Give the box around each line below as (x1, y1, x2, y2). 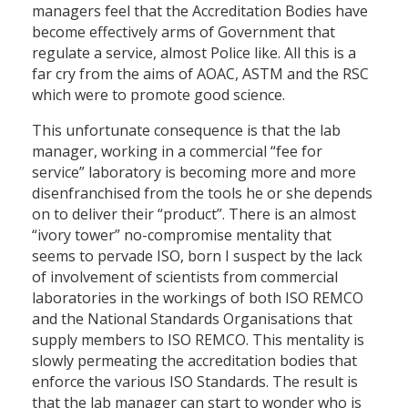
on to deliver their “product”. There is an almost (32, 204, 356, 225)
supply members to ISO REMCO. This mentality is (32, 330, 364, 351)
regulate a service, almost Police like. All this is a (32, 43, 356, 64)
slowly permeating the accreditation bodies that (32, 351, 357, 372)
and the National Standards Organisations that (32, 309, 352, 330)
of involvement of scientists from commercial (32, 267, 338, 288)
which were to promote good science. (32, 85, 285, 106)
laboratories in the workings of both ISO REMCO (32, 288, 363, 309)
